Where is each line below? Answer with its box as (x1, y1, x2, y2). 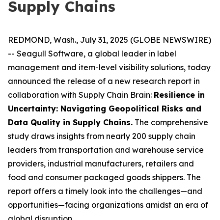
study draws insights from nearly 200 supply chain (8, 131, 195, 141)
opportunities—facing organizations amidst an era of (8, 200, 208, 210)
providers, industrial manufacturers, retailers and (8, 159, 194, 168)
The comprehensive (133, 117, 208, 127)
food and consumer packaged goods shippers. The (8, 172, 201, 182)
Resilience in (154, 90, 205, 100)
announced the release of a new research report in (8, 76, 200, 86)
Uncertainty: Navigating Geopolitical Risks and (8, 104, 201, 113)
